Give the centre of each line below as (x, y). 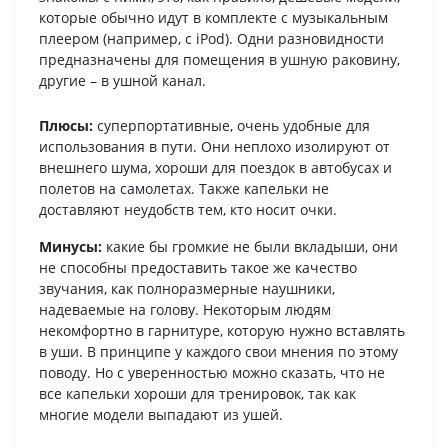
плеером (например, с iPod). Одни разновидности (211, 38)
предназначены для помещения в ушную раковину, (219, 59)
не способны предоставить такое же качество (198, 267)
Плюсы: (66, 125)
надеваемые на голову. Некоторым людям (185, 309)
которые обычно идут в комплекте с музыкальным (213, 17)
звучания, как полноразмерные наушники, (187, 288)
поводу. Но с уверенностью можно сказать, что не (212, 372)
